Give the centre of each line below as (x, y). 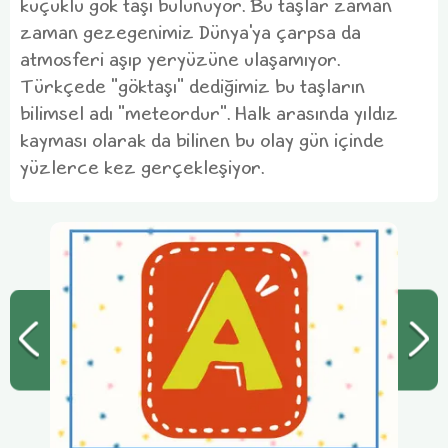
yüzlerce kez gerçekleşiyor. (142, 165)
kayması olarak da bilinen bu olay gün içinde (202, 138)
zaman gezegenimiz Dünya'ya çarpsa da (190, 30)
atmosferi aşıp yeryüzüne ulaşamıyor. (180, 57)
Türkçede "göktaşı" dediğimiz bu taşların (192, 84)
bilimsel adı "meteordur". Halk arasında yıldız (209, 111)
